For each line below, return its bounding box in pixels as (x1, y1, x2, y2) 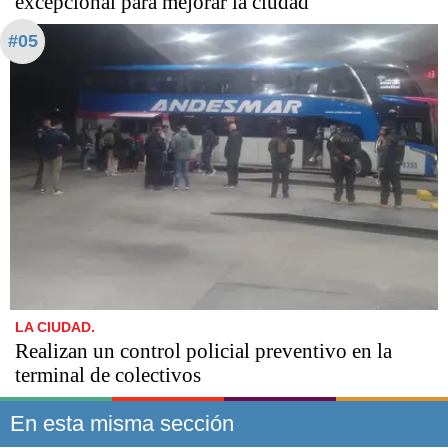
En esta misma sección (10, 411, 234, 437)
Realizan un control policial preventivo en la (15, 339, 392, 364)
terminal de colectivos (15, 363, 201, 388)
